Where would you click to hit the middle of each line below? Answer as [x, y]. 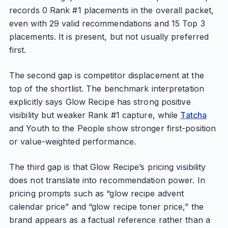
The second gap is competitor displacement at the [106, 75]
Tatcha [194, 115]
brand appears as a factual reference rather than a [109, 220]
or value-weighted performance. [72, 141]
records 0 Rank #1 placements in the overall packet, [111, 10]
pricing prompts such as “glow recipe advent [96, 193]
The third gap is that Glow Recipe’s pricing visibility [107, 167]
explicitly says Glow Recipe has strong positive [100, 102]
